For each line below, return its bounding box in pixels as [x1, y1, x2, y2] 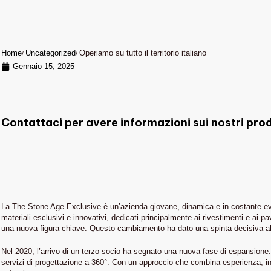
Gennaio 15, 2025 [13, 61, 74, 71]
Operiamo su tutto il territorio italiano [79, 48, 206, 57]
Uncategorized [25, 48, 76, 57]
